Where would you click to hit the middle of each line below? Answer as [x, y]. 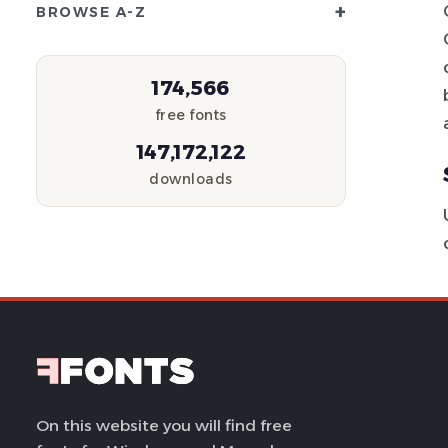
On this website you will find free [164, 425]
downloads [191, 179]
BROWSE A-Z [91, 12]
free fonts [191, 115]
